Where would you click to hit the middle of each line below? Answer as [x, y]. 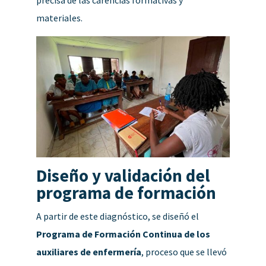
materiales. [59, 18]
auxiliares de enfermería [88, 251]
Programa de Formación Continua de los [123, 234]
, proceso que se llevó [184, 251]
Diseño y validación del [123, 175]
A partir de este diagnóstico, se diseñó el [117, 216]
